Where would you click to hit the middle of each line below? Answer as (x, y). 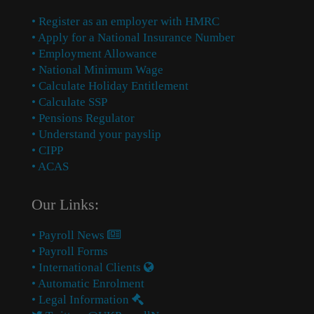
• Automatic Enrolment (88, 284)
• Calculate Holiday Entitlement (110, 86)
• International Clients (88, 267)
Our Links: (65, 204)
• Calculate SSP (69, 102)
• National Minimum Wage (97, 70)
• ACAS (50, 166)
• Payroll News (69, 235)
